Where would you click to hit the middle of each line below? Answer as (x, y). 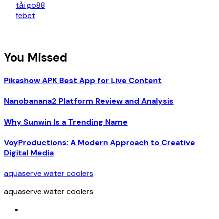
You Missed (36, 57)
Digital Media (29, 153)
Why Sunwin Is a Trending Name (66, 122)
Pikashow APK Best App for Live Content (83, 81)
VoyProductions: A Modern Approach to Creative (99, 142)
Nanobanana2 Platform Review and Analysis (89, 101)
